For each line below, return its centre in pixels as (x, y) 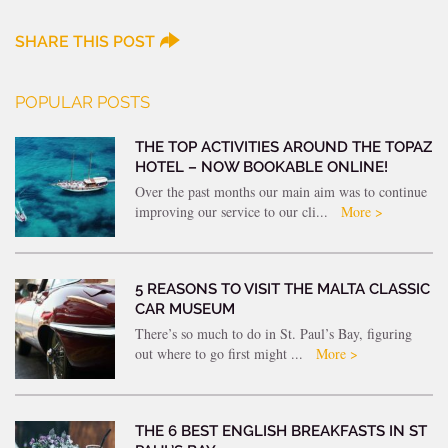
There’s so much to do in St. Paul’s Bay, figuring (273, 334)
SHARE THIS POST (85, 42)
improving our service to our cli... (233, 212)
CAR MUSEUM (185, 309)
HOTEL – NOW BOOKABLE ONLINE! (261, 167)
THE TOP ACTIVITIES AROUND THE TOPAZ (283, 147)
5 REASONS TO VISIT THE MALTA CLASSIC (282, 289)
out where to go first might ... (221, 354)
